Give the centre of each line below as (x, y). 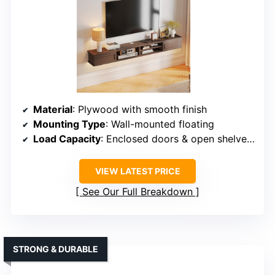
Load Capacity (67, 139)
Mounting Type (69, 124)
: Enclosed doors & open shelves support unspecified (174, 139)
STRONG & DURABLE (56, 249)
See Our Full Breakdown (137, 192)
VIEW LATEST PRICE (137, 171)
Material (53, 110)
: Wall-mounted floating (160, 124)
